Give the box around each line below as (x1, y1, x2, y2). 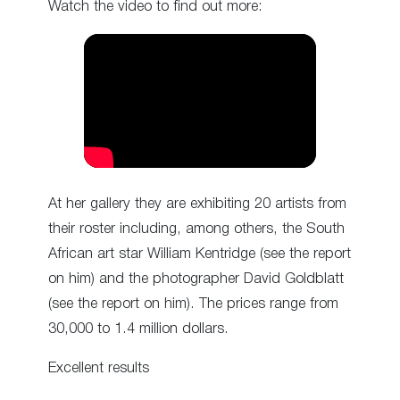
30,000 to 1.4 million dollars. (48, 321, 229, 336)
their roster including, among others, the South (48, 221, 345, 236)
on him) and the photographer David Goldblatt (48, 271, 344, 286)
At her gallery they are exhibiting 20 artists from (48, 196, 346, 211)
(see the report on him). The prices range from (48, 296, 338, 311)
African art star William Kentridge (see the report (48, 246, 351, 261)
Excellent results (48, 361, 149, 375)
